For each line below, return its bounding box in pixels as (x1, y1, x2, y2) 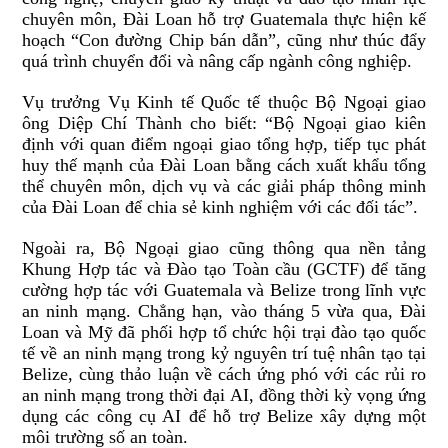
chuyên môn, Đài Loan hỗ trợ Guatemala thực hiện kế (22, 9, 426, 30)
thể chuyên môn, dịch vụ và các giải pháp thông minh (22, 176, 426, 197)
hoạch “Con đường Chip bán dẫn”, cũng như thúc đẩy (22, 30, 426, 51)
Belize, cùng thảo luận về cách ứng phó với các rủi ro (22, 364, 426, 385)
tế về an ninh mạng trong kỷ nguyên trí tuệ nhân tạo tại (22, 343, 426, 364)
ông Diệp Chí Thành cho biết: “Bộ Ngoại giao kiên (22, 113, 426, 134)
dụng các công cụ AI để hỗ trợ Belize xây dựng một (22, 406, 426, 427)
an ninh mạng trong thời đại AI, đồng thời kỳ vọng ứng (22, 385, 426, 406)
